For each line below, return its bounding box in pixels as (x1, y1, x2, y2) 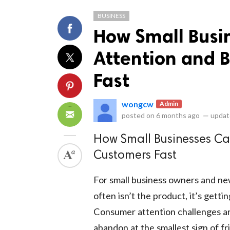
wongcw (122, 99, 154, 109)
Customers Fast (93, 149, 177, 162)
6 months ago (156, 111, 200, 120)
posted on (122, 111, 156, 120)
